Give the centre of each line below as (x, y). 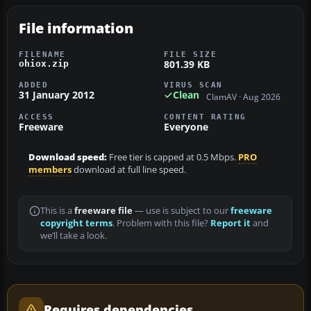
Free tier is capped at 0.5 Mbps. (173, 157)
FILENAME (42, 54)
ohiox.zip (44, 64)
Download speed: (68, 157)
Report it (230, 223)
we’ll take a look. (74, 235)
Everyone (186, 126)
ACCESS (36, 116)
